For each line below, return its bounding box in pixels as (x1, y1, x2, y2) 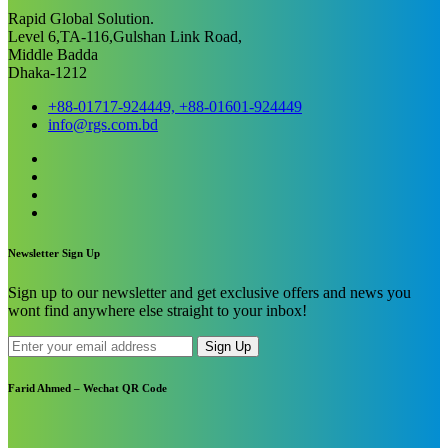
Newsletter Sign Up (8, 247, 100, 260)
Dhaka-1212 (8, 64, 87, 82)
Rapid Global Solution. (8, 10, 154, 28)
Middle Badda (8, 46, 98, 64)
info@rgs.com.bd (48, 116, 158, 134)
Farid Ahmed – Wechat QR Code (8, 382, 167, 395)
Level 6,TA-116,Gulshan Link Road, (8, 28, 242, 46)
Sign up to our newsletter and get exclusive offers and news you (8, 284, 411, 302)
